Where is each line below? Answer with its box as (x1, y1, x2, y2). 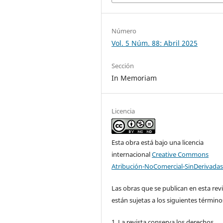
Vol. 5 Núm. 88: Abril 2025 (111, 38, 198, 48)
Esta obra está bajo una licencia (111, 137, 204, 147)
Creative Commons (152, 149, 209, 159)
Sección (111, 61, 134, 70)
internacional (111, 149, 152, 159)
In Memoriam (111, 73, 157, 83)
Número (111, 26, 137, 35)
